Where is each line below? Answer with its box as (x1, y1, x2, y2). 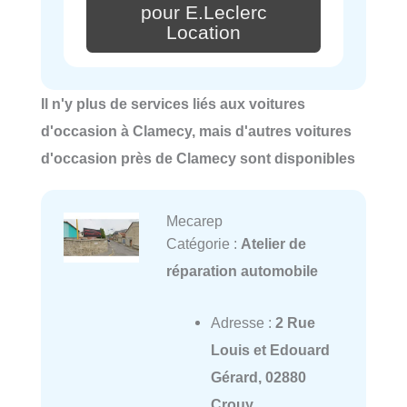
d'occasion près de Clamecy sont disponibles (41, 150, 355, 167)
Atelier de (240, 235, 306, 253)
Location (166, 21, 241, 44)
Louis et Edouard (210, 341, 330, 358)
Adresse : (210, 313, 275, 331)
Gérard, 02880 (210, 368, 306, 385)
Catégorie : (165, 235, 241, 253)
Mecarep (165, 213, 223, 230)
